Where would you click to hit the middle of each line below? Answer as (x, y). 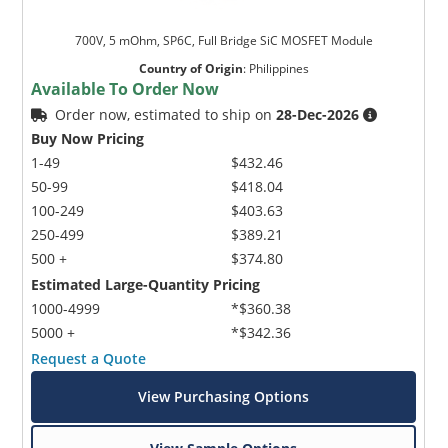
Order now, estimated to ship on (166, 114)
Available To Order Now (125, 88)
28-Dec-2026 (318, 114)
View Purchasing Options (224, 396)
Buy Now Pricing (88, 138)
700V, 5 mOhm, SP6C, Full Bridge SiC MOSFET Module (223, 40)
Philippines (278, 68)
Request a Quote (89, 358)
